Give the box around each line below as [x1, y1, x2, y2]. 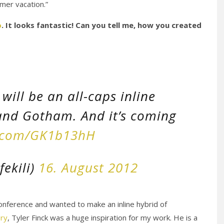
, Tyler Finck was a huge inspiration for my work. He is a [7, 212, 197, 223]
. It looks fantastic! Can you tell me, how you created [1, 20, 201, 30]
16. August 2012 [38, 158, 138, 177]
